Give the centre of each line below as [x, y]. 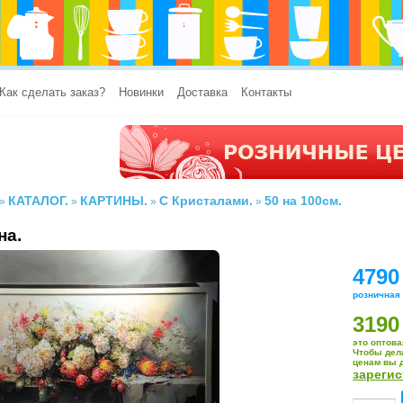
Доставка [202, 92]
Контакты [266, 92]
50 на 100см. [303, 201]
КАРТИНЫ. [114, 201]
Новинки [141, 92]
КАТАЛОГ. [38, 201]
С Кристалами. [206, 201]
